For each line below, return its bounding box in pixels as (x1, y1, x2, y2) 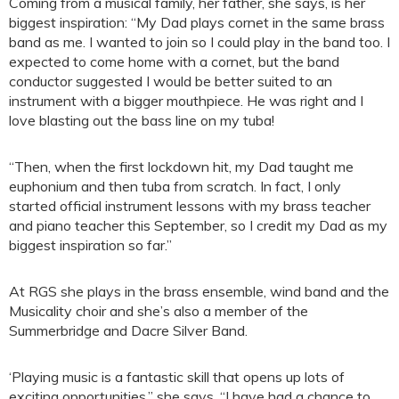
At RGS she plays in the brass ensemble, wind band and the (9, 282, 389, 301)
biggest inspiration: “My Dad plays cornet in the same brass (9, 13, 385, 32)
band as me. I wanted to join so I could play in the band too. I (9, 33, 390, 52)
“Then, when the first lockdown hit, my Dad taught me (9, 158, 354, 176)
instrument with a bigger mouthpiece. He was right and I (9, 92, 363, 110)
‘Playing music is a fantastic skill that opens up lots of (9, 368, 345, 387)
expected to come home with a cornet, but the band (9, 53, 339, 71)
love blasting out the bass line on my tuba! (9, 111, 274, 130)
